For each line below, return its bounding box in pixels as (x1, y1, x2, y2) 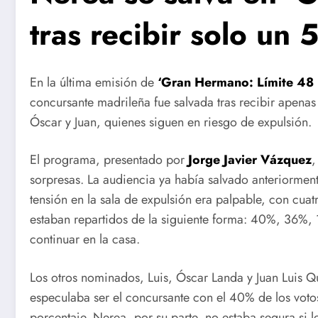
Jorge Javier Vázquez (188, 150, 312, 170)
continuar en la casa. (30, 230, 140, 249)
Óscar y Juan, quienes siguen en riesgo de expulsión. (30, 112, 312, 131)
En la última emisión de (30, 72, 158, 92)
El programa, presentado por (30, 150, 188, 170)
